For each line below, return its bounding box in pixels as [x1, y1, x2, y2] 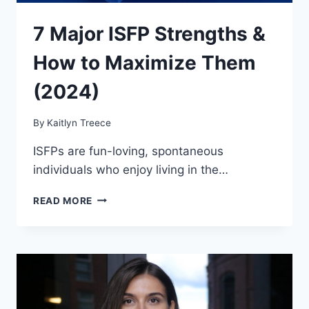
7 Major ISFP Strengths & [33, 22, 266, 46]
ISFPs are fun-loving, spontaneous [33, 143, 223, 158]
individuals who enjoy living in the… [33, 162, 228, 177]
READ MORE [33, 195, 93, 206]
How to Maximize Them [33, 51, 256, 75]
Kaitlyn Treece [47, 117, 112, 128]
